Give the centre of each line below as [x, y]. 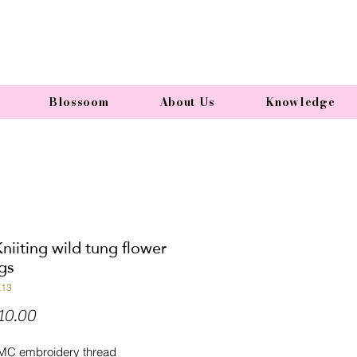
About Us [187, 102]
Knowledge [300, 102]
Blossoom [78, 102]
